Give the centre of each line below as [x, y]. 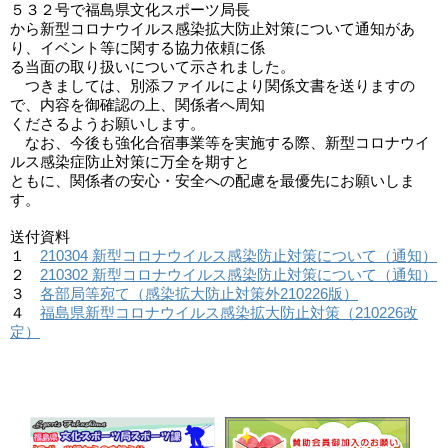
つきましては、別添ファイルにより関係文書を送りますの [212, 85]
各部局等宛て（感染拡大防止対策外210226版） [199, 293]
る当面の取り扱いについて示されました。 [152, 66]
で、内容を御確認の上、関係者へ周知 [137, 104]
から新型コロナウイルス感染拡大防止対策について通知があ [212, 28]
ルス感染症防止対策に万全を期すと [130, 161]
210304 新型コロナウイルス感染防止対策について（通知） [238, 255]
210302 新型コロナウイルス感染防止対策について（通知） [238, 274]
